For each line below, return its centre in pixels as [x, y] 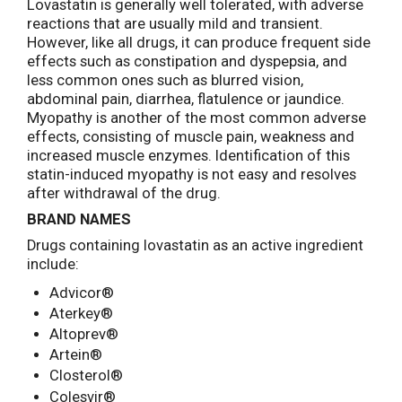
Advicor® [81, 293]
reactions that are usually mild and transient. [175, 23]
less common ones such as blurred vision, [165, 80]
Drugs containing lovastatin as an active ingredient [195, 246]
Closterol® [86, 376]
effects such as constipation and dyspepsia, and [187, 61]
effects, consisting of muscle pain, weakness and [191, 136]
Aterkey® [81, 313]
